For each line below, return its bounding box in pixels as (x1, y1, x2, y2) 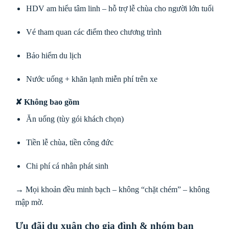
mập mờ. (15, 197, 43, 207)
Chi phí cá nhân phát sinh (26, 161, 108, 170)
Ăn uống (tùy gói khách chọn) (26, 114, 124, 124)
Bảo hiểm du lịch (26, 51, 81, 60)
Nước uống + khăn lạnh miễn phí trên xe (26, 74, 157, 83)
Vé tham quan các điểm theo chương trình (26, 27, 162, 36)
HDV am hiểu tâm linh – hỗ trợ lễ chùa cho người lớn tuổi (26, 4, 214, 13)
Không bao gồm (24, 98, 79, 107)
